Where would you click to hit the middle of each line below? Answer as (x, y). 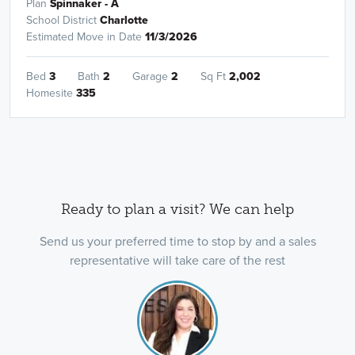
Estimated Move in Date (85, 36)
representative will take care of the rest (177, 261)
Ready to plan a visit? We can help (177, 210)
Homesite (51, 93)
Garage (151, 76)
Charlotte (124, 20)
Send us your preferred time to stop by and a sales (177, 242)
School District (63, 20)
